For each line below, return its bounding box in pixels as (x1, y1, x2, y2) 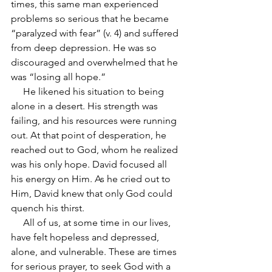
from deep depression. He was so (11, 42, 159, 53)
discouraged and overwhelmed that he (11, 56, 180, 68)
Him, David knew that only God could (11, 188, 175, 199)
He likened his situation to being (11, 86, 23, 97)
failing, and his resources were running (11, 115, 179, 126)
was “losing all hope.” (11, 71, 106, 83)
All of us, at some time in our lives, (11, 217, 23, 228)
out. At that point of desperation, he (11, 129, 169, 141)
